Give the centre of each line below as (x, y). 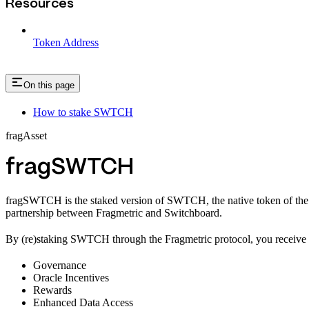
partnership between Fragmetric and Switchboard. (114, 212)
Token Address (66, 43)
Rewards (52, 290)
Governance (60, 265)
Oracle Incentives (71, 277)
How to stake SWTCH (83, 112)
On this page (49, 86)
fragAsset (26, 135)
